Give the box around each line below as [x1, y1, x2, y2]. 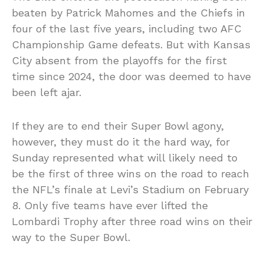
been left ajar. [12, 86, 81, 99]
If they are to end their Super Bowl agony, [12, 120, 224, 133]
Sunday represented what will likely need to [12, 151, 237, 164]
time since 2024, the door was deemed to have [12, 70, 251, 83]
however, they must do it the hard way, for [12, 136, 230, 148]
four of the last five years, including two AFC [12, 22, 242, 35]
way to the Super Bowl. [12, 231, 130, 244]
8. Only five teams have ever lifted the [12, 199, 208, 212]
